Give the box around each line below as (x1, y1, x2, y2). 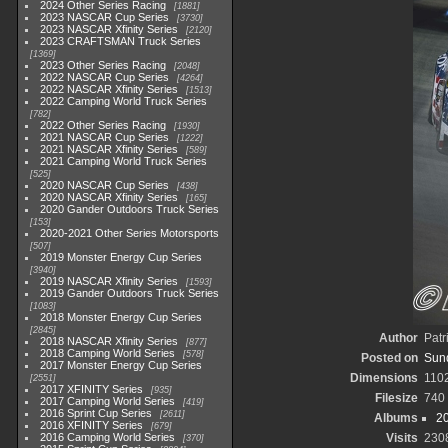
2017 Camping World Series (40, 395, 176, 407)
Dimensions (350, 371, 418, 385)
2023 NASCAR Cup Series (40, 11, 170, 23)
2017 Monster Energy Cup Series (40, 359, 203, 371)
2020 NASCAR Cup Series (40, 179, 170, 191)
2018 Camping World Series (40, 347, 176, 359)
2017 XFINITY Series (40, 383, 144, 395)
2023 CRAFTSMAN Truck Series (40, 35, 202, 47)
